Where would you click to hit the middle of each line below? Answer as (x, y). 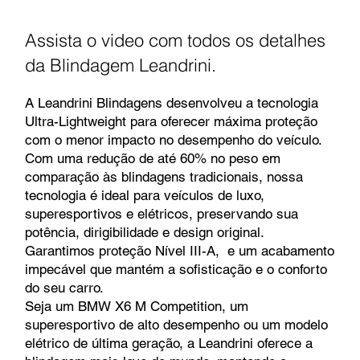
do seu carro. (64, 288)
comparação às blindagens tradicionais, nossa (164, 177)
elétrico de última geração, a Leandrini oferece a (169, 344)
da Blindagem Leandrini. (121, 65)
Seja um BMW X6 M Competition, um (137, 307)
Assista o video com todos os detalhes (175, 40)
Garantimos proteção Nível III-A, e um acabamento (180, 251)
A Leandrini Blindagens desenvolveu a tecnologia (172, 103)
